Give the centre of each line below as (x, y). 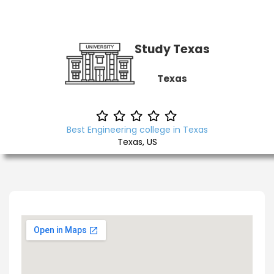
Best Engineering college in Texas (137, 130)
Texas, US (137, 142)
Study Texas (172, 49)
